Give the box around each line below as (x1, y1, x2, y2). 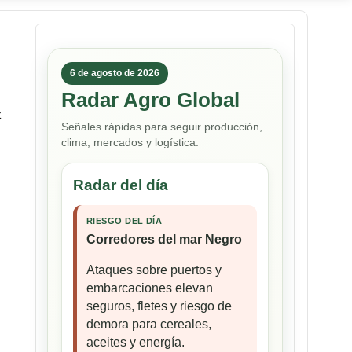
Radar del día (73, 177, 168, 194)
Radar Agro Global (61, 88, 240, 112)
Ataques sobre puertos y (86, 263, 222, 277)
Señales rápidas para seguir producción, (61, 120, 262, 134)
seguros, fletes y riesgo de (86, 299, 232, 313)
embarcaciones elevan (86, 281, 213, 295)
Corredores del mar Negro (86, 233, 242, 247)
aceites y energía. (86, 335, 185, 350)
